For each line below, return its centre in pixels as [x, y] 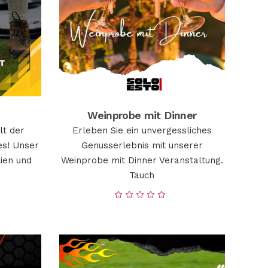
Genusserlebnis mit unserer [142, 145]
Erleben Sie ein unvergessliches [142, 130]
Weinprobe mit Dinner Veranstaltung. [142, 160]
